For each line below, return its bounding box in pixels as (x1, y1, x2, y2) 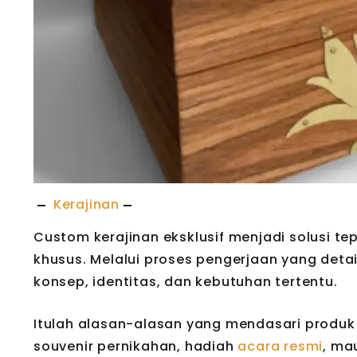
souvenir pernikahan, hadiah (33, 337, 238, 355)
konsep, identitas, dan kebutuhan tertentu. (33, 273, 342, 291)
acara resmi (237, 337, 324, 355)
